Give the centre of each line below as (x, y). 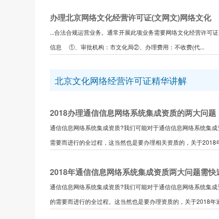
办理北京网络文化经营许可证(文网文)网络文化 (131, 17)
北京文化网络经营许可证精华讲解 (121, 80)
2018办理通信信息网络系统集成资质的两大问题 (133, 113)
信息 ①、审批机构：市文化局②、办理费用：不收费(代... (127, 47)
